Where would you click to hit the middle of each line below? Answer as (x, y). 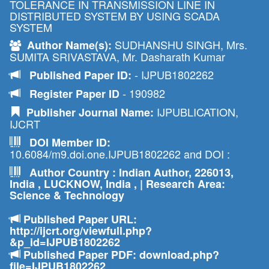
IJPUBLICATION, (196, 112)
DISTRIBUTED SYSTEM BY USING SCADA (115, 16)
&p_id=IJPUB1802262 (65, 242)
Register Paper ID (76, 94)
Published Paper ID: (77, 75)
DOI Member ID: (65, 142)
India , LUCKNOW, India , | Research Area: (117, 184)
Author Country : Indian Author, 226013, (127, 172)
